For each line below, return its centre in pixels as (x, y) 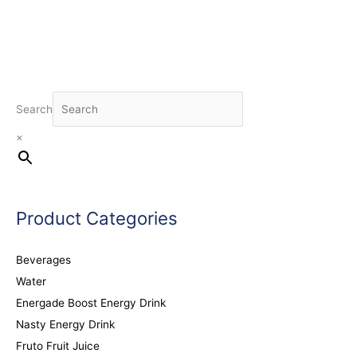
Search (34, 109)
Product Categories (97, 218)
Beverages (43, 259)
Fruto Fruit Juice (58, 345)
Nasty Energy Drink (65, 324)
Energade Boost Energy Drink (91, 302)
